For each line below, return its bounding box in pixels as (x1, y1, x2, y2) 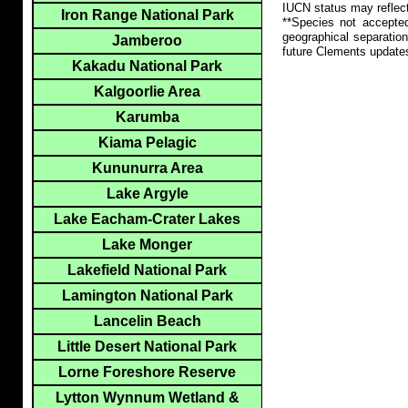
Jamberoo (112, 33, 182, 49)
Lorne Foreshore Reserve (58, 364, 236, 381)
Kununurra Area (91, 160, 203, 177)
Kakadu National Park (72, 58, 222, 75)
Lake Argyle (106, 186, 189, 202)
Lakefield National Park (67, 262, 227, 279)
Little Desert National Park (57, 339, 237, 355)
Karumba (115, 109, 179, 126)
